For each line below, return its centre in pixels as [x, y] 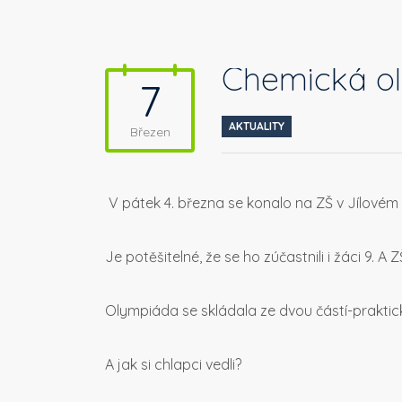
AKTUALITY [257, 126]
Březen [150, 132]
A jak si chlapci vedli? [173, 364]
